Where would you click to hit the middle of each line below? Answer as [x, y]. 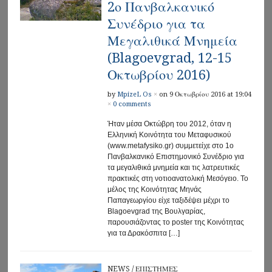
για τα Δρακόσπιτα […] [143, 233]
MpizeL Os [134, 94]
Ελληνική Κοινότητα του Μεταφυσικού [169, 134]
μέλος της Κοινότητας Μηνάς [154, 189]
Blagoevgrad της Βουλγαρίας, [156, 211]
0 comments [132, 104]
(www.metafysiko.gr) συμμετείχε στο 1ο [170, 145]
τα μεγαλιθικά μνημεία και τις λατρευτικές [173, 167]
